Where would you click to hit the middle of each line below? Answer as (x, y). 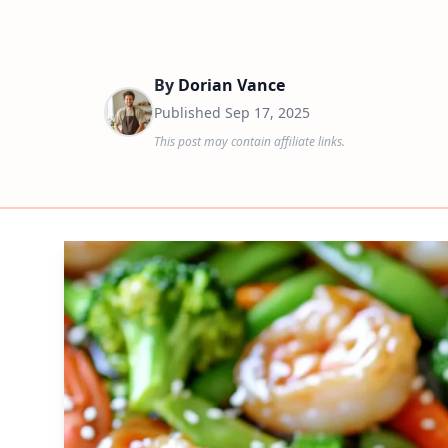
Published (189, 112)
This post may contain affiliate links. (249, 141)
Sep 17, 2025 (267, 112)
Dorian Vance (231, 85)
